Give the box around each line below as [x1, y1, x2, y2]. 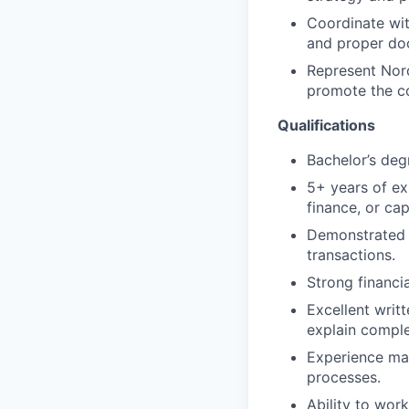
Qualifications [278, 116, 375, 134]
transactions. [307, 246, 395, 264]
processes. [307, 368, 381, 386]
